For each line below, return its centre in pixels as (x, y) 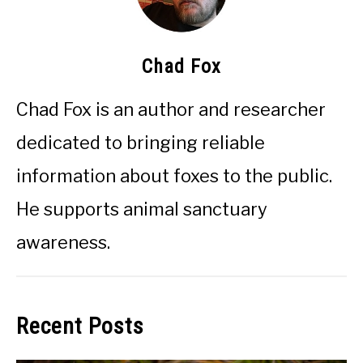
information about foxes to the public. (174, 175)
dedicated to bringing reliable (141, 142)
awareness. (63, 242)
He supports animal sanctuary (142, 209)
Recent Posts (80, 326)
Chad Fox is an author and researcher (171, 109)
